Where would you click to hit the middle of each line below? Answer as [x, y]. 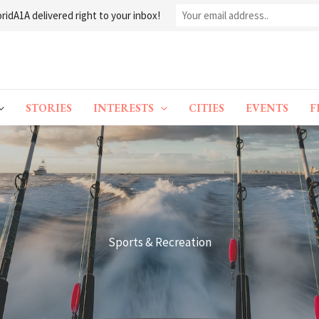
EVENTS [267, 108]
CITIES [206, 108]
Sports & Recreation [159, 242]
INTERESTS [124, 108]
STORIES [49, 108]
